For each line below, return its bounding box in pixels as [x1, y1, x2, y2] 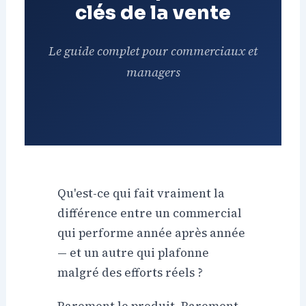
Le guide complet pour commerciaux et [48, 42, 258, 59]
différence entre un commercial [57, 205, 242, 222]
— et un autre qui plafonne [57, 245, 210, 262]
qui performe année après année [57, 225, 246, 242]
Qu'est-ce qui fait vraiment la [57, 185, 225, 202]
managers [126, 63, 180, 81]
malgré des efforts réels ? [57, 264, 204, 281]
